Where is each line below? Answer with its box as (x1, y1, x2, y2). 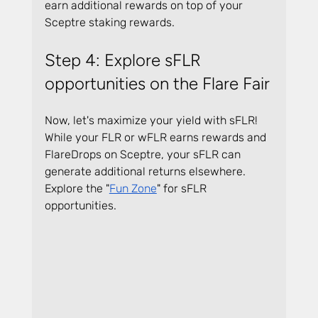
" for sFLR (156, 181, 209, 195)
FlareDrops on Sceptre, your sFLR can (44, 147, 243, 161)
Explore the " (44, 181, 109, 195)
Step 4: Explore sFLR (44, 49, 205, 70)
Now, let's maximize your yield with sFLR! (44, 113, 261, 127)
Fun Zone (109, 181, 157, 195)
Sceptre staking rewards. (44, 15, 175, 29)
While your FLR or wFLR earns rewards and (44, 130, 269, 144)
